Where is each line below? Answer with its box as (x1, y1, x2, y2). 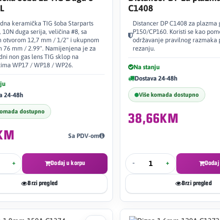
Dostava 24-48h (135, 74, 177, 82)
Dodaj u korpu (51, 160, 85, 166)
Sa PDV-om (68, 132, 99, 139)
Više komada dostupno (139, 91, 199, 98)
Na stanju (134, 63, 160, 71)
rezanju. (133, 44, 155, 52)
